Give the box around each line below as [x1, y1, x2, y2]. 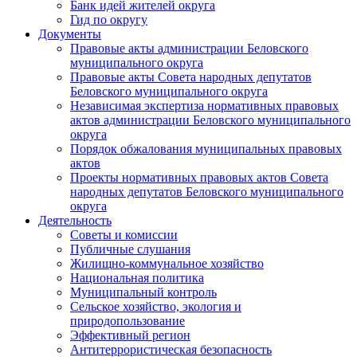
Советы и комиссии [70, 228, 178, 241]
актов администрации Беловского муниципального [70, 113, 351, 127]
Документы [38, 27, 101, 41]
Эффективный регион [70, 328, 190, 342]
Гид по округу [70, 13, 147, 26]
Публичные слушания [70, 242, 190, 256]
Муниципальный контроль [70, 285, 217, 299]
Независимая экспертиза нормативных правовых [70, 99, 339, 112]
